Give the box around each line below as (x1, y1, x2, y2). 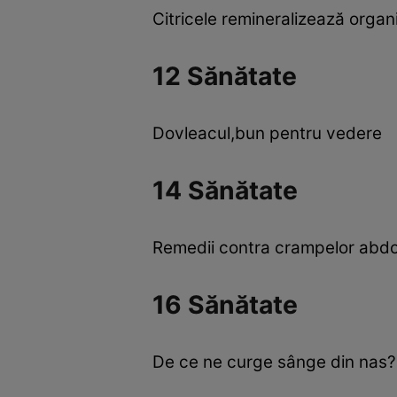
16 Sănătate (152, 289, 298, 320)
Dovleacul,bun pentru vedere (152, 123, 382, 144)
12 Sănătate (152, 60, 297, 91)
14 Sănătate (152, 175, 298, 206)
